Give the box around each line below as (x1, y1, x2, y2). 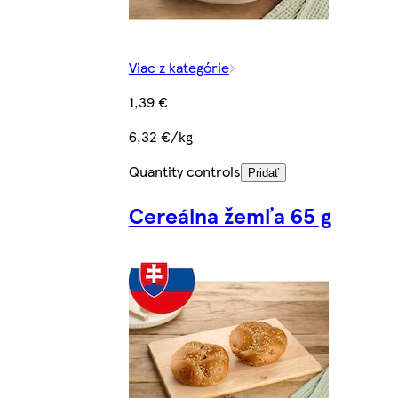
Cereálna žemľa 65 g (128, 199, 331, 230)
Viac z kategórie (128, 56, 229, 77)
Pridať (247, 165, 279, 179)
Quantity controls (128, 160, 241, 181)
